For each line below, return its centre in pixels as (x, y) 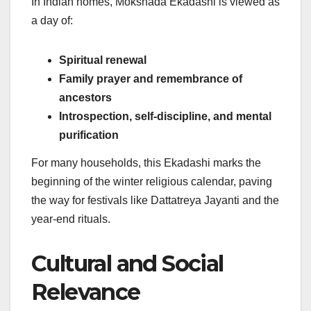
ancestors (85, 98)
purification (89, 135)
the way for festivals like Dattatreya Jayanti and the (155, 201)
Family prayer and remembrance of (151, 79)
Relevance (86, 292)
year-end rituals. (71, 219)
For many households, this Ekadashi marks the (146, 163)
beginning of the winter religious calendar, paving (152, 182)
